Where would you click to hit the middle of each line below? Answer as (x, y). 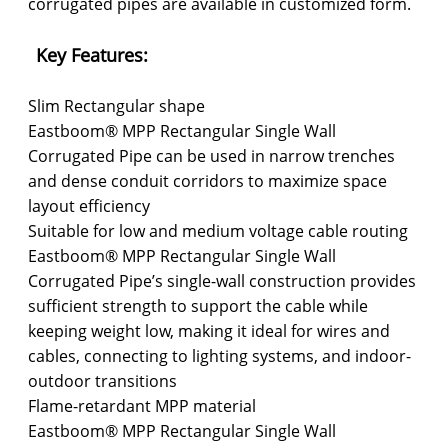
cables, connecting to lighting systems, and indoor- (220, 355)
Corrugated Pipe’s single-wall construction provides (222, 280)
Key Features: (91, 54)
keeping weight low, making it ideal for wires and (209, 330)
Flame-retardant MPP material (142, 405)
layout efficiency (89, 205)
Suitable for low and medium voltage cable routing (218, 230)
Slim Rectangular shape (117, 105)
